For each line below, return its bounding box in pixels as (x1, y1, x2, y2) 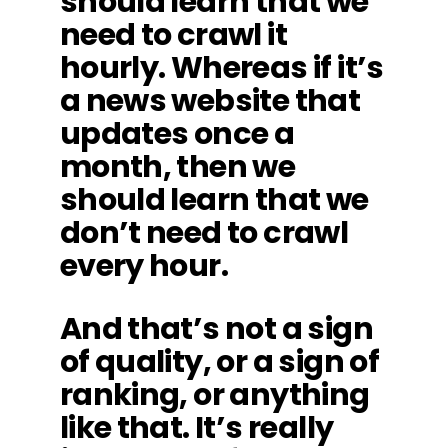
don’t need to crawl (59, 211, 349, 254)
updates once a (59, 112, 295, 155)
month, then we (59, 145, 296, 188)
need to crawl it (59, 13, 287, 56)
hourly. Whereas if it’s (59, 46, 384, 89)
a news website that (59, 79, 361, 122)
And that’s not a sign (59, 307, 373, 350)
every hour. (59, 244, 229, 287)
